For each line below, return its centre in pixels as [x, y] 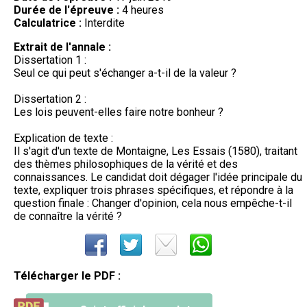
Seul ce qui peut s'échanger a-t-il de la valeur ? [125, 73]
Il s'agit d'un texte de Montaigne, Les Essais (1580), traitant [156, 151]
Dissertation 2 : [50, 99]
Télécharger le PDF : [67, 275]
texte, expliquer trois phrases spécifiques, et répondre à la [153, 190]
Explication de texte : [63, 138]
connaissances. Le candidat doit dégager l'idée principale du [158, 177]
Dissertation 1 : [50, 60]
